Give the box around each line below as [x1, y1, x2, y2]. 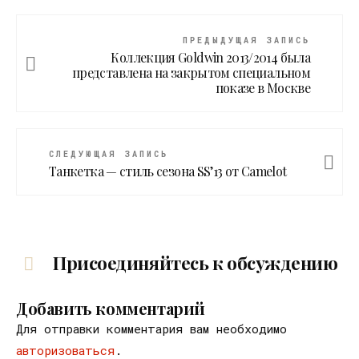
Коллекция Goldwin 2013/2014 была [111, 49, 310, 67]
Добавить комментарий [16, 297, 205, 320]
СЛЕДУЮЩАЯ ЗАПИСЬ [49, 149, 168, 160]
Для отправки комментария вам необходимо [16, 321, 287, 337]
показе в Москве [215, 79, 310, 97]
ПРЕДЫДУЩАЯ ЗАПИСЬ [183, 35, 310, 46]
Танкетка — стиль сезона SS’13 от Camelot [49, 163, 287, 180]
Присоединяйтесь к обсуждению [49, 251, 338, 276]
